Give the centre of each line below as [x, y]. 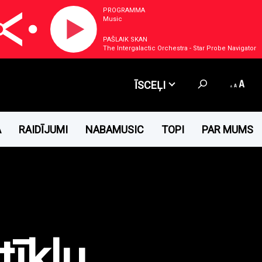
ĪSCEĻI [150, 85]
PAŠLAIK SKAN [125, 39]
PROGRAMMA [124, 10]
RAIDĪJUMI [43, 129]
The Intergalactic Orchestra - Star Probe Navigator [180, 48]
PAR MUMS [227, 129]
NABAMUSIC [115, 129]
